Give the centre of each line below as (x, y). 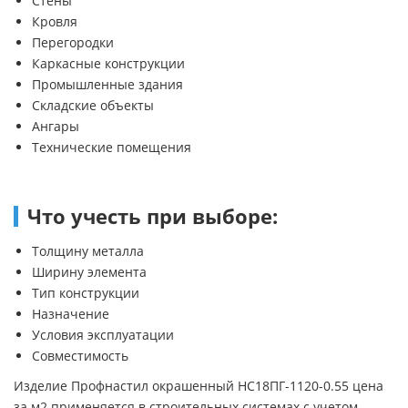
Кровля (55, 21)
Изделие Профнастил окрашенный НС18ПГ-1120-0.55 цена (199, 385)
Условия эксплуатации (103, 334)
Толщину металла (88, 250)
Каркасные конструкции (108, 63)
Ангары (56, 126)
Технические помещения (112, 147)
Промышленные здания (107, 84)
